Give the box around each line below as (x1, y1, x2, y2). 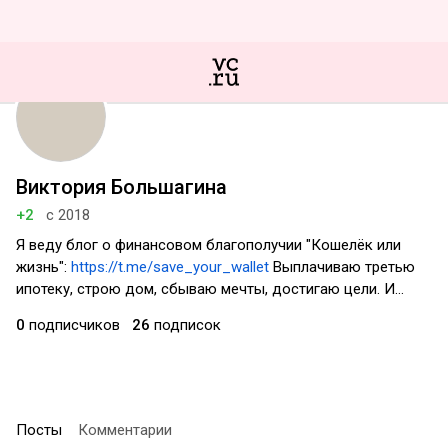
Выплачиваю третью (269, 258, 415, 276)
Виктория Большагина (16, 175, 227, 199)
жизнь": (16, 258, 71, 276)
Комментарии (78, 421, 172, 439)
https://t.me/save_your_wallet (71, 258, 269, 276)
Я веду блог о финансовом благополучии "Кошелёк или (16, 236, 401, 254)
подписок (150, 316, 221, 334)
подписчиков (25, 316, 120, 334)
